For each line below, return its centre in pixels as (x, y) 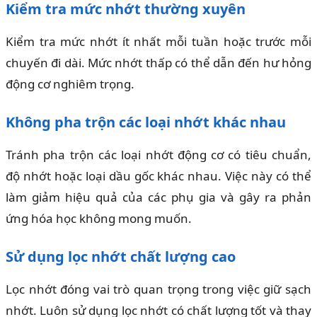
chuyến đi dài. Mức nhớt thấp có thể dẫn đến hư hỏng (158, 63)
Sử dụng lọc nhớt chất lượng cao (121, 257)
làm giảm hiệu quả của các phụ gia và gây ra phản (158, 197)
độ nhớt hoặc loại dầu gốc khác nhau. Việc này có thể (158, 176)
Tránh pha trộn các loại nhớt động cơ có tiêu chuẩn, (158, 155)
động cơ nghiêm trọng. (70, 84)
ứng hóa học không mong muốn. (99, 219)
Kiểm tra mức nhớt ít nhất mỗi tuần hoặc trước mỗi (158, 42)
